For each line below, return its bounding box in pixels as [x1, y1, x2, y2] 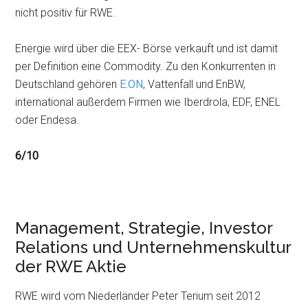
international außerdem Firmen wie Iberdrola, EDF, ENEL [15, 96, 281, 109]
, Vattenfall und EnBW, [143, 78, 246, 91]
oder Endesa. [15, 113, 80, 126]
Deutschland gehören [15, 78, 120, 91]
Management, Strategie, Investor [15, 218, 273, 238]
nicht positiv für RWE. [15, 6, 116, 19]
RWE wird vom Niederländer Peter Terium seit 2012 [15, 289, 261, 302]
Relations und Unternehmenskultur [15, 237, 291, 257]
